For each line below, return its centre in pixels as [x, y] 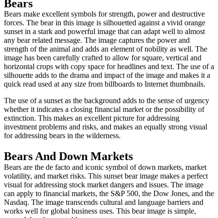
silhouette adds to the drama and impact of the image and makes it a [107, 75]
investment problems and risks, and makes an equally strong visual [106, 127]
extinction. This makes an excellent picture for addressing [92, 118]
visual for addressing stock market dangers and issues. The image [104, 185]
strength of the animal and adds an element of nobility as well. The [106, 49]
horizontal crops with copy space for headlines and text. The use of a [109, 67]
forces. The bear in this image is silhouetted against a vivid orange [105, 23]
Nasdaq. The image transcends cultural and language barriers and [104, 202]
